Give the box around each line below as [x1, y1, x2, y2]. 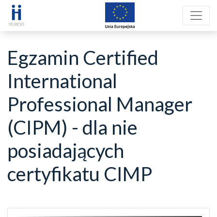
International [7, 69, 117, 93]
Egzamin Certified [7, 46, 158, 69]
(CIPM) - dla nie [7, 116, 138, 139]
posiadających [7, 139, 124, 162]
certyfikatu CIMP [7, 162, 152, 186]
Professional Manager [7, 93, 192, 116]
